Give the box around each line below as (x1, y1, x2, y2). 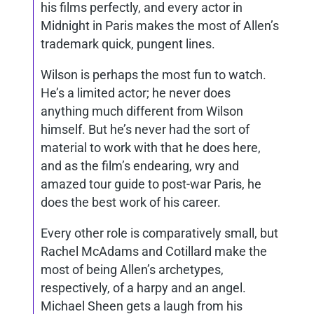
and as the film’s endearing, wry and (41, 158, 239, 173)
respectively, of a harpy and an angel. (41, 280, 246, 295)
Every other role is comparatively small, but (41, 226, 278, 240)
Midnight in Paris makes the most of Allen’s (41, 18, 279, 33)
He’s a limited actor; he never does (41, 86, 231, 100)
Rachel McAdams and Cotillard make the (41, 244, 267, 259)
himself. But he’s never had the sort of (41, 122, 250, 137)
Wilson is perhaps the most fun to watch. (41, 67, 266, 82)
